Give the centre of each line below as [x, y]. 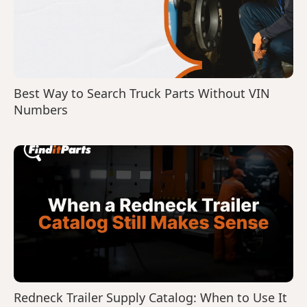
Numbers [41, 110]
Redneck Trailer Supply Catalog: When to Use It [150, 297]
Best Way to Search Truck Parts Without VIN [142, 93]
